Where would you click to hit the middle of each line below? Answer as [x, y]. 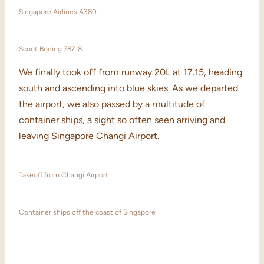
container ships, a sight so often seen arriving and [122, 120]
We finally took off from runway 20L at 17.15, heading [131, 72]
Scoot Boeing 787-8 [50, 49]
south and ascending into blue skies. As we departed [128, 88]
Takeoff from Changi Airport [64, 175]
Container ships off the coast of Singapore [87, 212]
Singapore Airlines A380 [58, 12]
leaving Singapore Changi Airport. [89, 136]
